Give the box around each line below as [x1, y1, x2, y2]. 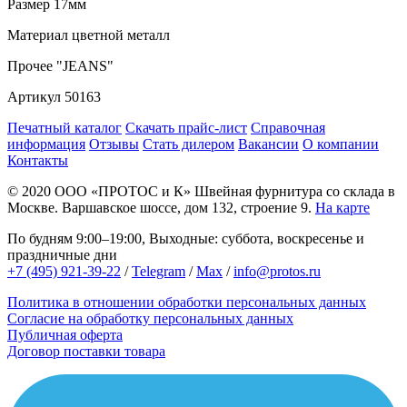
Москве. [7, 199, 62, 215]
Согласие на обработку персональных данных [7, 310, 293, 326]
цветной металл [68, 26, 170, 43]
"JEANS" [53, 57, 114, 74]
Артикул [7, 88, 61, 104]
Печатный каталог [7, 119, 122, 135]
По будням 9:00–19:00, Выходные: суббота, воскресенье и [7, 230, 364, 246]
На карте [315, 199, 370, 215]
